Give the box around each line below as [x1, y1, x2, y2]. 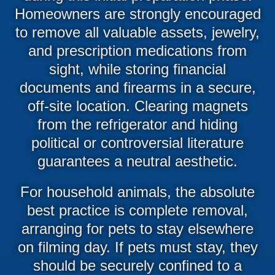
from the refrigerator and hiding [37, 115, 238, 133]
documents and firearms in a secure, [19, 79, 256, 96]
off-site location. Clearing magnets [27, 97, 248, 114]
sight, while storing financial [49, 60, 226, 77]
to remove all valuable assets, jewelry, [15, 23, 260, 41]
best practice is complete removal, [27, 201, 248, 219]
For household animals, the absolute [20, 183, 255, 200]
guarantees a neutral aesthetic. [37, 152, 238, 169]
